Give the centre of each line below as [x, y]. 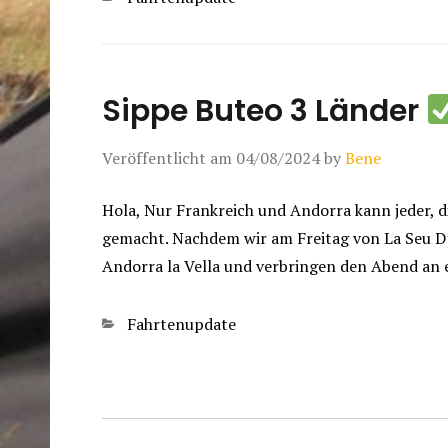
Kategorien [141, 323]
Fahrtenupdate [181, 324]
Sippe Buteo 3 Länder [264, 111]
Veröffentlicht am [169, 158]
